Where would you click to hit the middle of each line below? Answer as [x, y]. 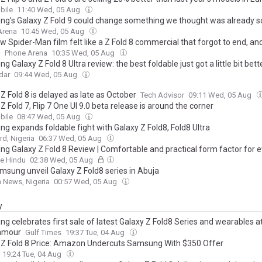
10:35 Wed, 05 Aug [84, 53]
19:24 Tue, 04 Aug [33, 254]
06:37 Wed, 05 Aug [71, 138]
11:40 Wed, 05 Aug [49, 10]
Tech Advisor [162, 95]
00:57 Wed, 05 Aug [86, 182]
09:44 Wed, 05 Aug [46, 75]
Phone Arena [26, 53]
